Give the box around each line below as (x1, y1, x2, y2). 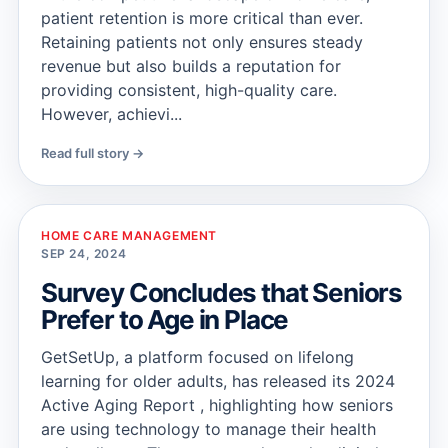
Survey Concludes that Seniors (41, 277, 403, 308)
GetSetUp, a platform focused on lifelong (41, 347, 354, 367)
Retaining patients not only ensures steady (41, 32, 363, 52)
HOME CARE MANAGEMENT (41, 228, 217, 243)
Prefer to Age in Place (41, 304, 289, 335)
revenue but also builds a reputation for (41, 56, 341, 76)
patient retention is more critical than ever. (41, 8, 363, 28)
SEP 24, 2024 (41, 246, 127, 261)
